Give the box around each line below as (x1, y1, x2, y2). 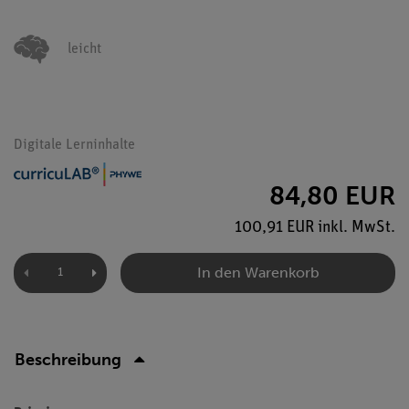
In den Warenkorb (196, 263, 320, 281)
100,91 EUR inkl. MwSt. (235, 218, 395, 236)
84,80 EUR (269, 180, 395, 211)
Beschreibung (15, 349, 121, 370)
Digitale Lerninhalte (14, 138, 135, 152)
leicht (68, 42, 101, 57)
